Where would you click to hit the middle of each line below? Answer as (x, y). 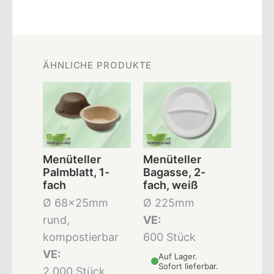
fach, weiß (171, 185)
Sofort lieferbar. (188, 266)
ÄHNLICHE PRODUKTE (98, 65)
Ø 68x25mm (76, 203)
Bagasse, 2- (174, 172)
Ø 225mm (169, 203)
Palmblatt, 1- (76, 172)
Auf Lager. (178, 256)
